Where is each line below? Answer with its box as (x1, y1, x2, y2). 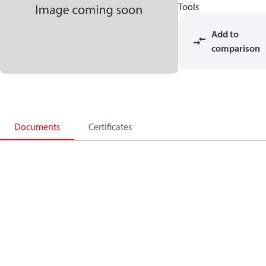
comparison (211, 42, 260, 54)
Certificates (88, 121, 132, 132)
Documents (14, 121, 60, 132)
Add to (211, 28, 239, 40)
